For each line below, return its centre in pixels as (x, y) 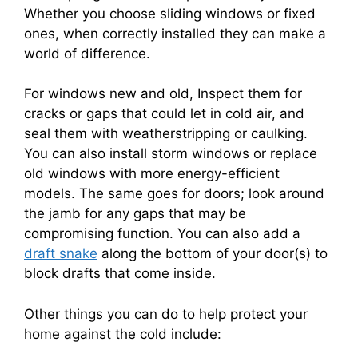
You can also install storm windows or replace (171, 154)
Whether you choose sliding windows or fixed (170, 13)
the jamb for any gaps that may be (135, 214)
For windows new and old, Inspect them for (163, 94)
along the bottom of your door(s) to (213, 254)
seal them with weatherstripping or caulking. (166, 134)
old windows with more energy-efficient (152, 174)
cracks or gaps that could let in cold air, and (164, 114)
